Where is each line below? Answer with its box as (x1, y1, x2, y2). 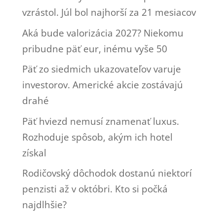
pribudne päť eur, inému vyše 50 (22, 42, 167, 55)
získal (22, 146, 46, 159)
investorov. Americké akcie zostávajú (22, 78, 183, 92)
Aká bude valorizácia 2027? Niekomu (22, 26, 184, 39)
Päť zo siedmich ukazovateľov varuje (22, 63, 181, 76)
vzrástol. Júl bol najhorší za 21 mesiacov (22, 6, 196, 19)
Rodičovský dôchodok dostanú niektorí (22, 167, 192, 180)
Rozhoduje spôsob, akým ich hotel (22, 130, 173, 144)
